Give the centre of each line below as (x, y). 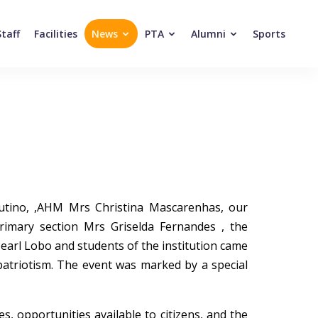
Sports (269, 34)
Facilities (55, 34)
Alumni (209, 34)
